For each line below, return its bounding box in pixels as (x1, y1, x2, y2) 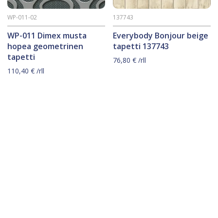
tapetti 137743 (113, 41, 169, 52)
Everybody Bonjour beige (113, 30, 209, 41)
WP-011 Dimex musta (7, 30, 87, 41)
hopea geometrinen (7, 41, 83, 52)
